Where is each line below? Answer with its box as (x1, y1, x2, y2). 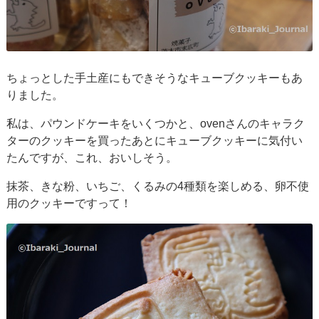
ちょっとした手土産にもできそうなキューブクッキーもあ (6, 72, 303, 85)
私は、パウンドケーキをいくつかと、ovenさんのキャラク (6, 117, 305, 130)
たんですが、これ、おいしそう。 (6, 152, 178, 164)
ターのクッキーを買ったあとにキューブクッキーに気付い (6, 135, 303, 147)
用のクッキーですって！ (6, 197, 132, 210)
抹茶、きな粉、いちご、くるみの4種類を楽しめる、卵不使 (6, 180, 310, 193)
